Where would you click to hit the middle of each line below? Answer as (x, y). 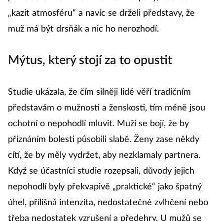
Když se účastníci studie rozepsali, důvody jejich (101, 171)
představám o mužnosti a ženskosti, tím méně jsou (107, 108)
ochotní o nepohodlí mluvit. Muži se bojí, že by (98, 124)
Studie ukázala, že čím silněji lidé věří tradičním (99, 92)
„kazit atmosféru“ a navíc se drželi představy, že (101, 13)
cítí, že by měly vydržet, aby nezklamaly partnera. (104, 155)
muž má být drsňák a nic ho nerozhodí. (83, 29)
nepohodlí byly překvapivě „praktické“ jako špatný (105, 187)
